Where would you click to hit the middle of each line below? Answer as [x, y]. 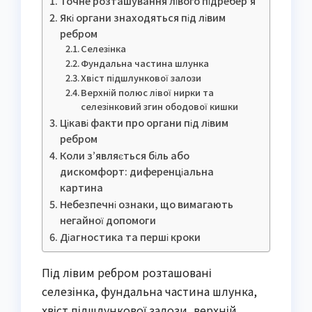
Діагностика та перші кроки [130, 237]
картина [81, 187]
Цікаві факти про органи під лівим [144, 123]
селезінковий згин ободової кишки [160, 107]
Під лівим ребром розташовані [127, 273]
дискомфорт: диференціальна [136, 171]
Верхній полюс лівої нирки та [148, 93]
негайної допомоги [108, 220]
